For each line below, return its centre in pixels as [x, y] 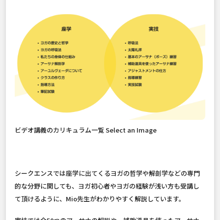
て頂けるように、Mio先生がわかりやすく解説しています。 [100, 199]
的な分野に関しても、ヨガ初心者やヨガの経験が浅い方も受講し [107, 186]
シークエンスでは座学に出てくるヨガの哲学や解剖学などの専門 [107, 173]
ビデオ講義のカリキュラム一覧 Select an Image [86, 130]
